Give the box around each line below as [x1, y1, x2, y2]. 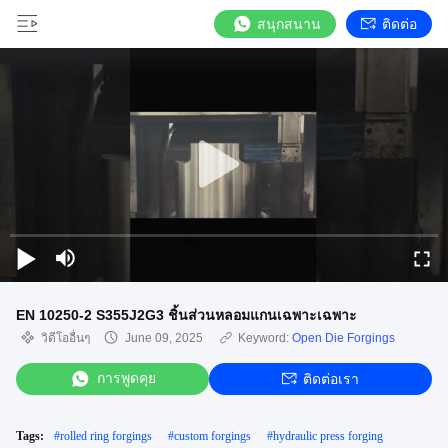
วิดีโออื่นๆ [41, 331, 90, 345]
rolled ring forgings [60, 429, 152, 443]
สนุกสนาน [257, 16, 321, 32]
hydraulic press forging [273, 429, 383, 443]
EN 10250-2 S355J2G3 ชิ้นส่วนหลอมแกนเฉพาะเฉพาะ [16, 307, 357, 323]
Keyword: [238, 331, 292, 345]
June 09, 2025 [125, 331, 203, 345]
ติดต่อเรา [303, 371, 359, 387]
